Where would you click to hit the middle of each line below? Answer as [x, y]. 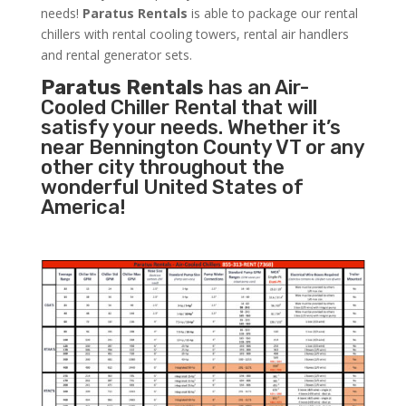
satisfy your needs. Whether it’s [190, 128]
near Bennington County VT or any [202, 148]
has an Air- [256, 88]
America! [83, 208]
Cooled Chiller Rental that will [179, 108]
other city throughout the [162, 168]
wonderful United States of [172, 188]
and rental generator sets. [116, 55]
